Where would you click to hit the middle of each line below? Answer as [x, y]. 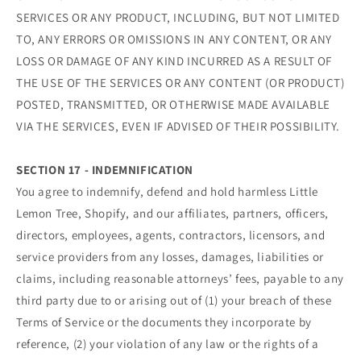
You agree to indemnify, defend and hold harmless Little [168, 192]
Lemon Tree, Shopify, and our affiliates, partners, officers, [173, 214]
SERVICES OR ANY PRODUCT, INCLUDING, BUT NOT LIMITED [178, 18]
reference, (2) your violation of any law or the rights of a [168, 344]
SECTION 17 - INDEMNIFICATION [105, 170]
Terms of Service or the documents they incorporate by [164, 322]
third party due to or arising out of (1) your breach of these [174, 301]
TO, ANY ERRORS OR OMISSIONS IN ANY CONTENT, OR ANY [174, 39]
